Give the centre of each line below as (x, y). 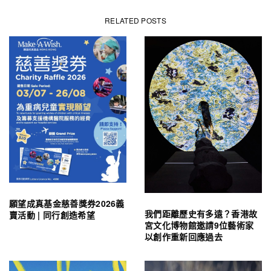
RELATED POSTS (135, 20)
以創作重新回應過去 (184, 236)
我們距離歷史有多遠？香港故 (201, 213)
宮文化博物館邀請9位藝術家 (199, 225)
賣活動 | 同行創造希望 (52, 215)
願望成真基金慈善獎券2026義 (67, 204)
